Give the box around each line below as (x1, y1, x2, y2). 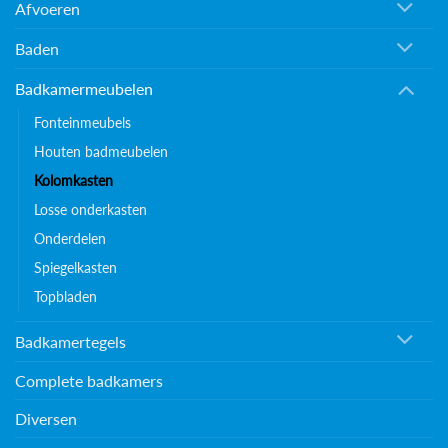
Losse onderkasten (34, 200, 147, 218)
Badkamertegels (15, 331, 126, 351)
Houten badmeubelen (34, 142, 168, 160)
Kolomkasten (34, 171, 113, 189)
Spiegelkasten (34, 258, 117, 276)
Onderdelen (34, 229, 106, 247)
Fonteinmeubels (34, 113, 131, 131)
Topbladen (34, 287, 97, 305)
